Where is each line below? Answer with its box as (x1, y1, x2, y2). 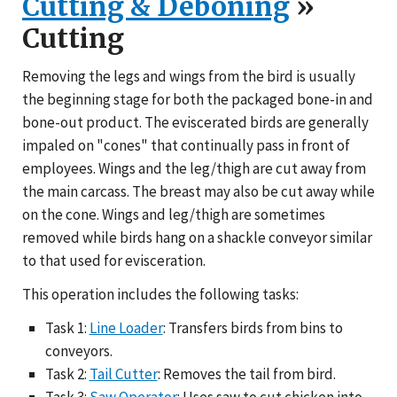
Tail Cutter (89, 363, 158, 384)
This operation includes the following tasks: (22, 284, 299, 304)
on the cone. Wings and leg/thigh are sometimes (22, 204, 325, 224)
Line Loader (89, 317, 163, 338)
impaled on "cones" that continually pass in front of (22, 135, 350, 155)
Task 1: (44, 317, 90, 338)
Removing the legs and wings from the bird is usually (22, 66, 355, 86)
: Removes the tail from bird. (157, 363, 336, 384)
